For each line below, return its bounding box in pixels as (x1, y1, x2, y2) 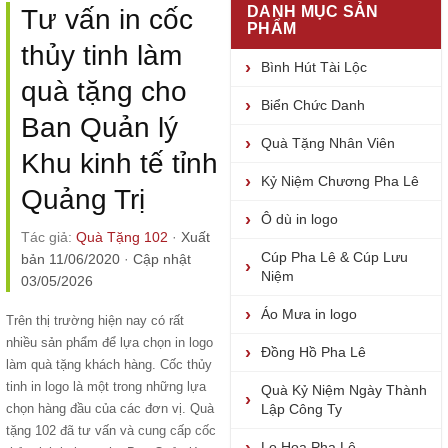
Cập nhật (133, 251, 191, 267)
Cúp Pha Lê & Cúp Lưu (261, 249, 408, 265)
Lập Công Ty (261, 401, 342, 417)
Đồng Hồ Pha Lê (261, 344, 366, 360)
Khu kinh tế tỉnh (21, 148, 218, 179)
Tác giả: (21, 229, 76, 245)
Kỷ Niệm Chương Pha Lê (261, 173, 419, 189)
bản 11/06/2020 (21, 251, 120, 267)
